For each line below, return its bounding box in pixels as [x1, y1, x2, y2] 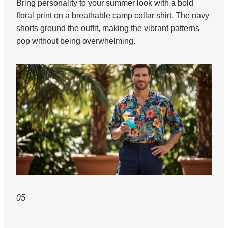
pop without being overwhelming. [16, 36, 135, 45]
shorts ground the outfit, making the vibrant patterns [16, 23, 199, 33]
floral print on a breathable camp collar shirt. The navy [16, 11, 209, 20]
